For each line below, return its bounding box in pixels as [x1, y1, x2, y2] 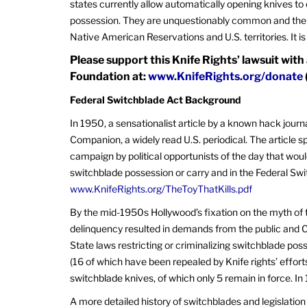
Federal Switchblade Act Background [70, 94, 241, 106]
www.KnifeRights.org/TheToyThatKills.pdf [70, 183, 252, 195]
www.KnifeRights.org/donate [148, 70, 303, 83]
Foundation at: [70, 70, 148, 83]
